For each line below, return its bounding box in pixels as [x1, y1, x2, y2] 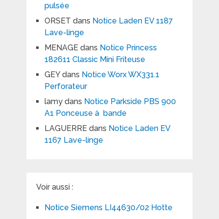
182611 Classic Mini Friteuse [44, 55, 145, 65]
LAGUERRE [44, 124, 87, 133]
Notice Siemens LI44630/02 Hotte [44, 203, 173, 213]
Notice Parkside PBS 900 [84, 97, 176, 107]
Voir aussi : [36, 182, 73, 192]
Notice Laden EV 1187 [92, 16, 173, 26]
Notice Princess [99, 43, 157, 53]
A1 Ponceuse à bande [44, 109, 127, 118]
